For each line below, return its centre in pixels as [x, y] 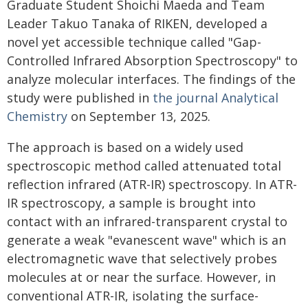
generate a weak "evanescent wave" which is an [146, 240]
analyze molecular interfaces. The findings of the [151, 79]
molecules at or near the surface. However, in [141, 277]
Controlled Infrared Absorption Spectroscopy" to [152, 60]
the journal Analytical [216, 98]
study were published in [80, 98]
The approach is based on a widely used [125, 147]
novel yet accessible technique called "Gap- [134, 42]
